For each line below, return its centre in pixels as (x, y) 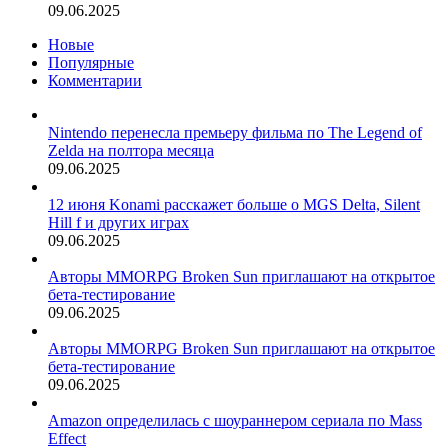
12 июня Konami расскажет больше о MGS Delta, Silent (234, 205)
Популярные (91, 63)
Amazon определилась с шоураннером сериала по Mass (235, 421)
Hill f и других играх (118, 223)
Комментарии (95, 81)
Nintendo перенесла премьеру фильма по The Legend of (235, 133)
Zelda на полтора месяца (131, 151)
